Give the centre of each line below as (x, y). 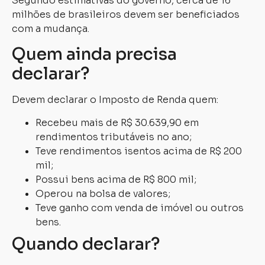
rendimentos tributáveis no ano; (114, 137)
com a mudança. (51, 28)
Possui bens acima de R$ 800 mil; (116, 179)
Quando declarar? (86, 244)
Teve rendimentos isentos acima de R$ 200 (139, 151)
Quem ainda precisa (94, 54)
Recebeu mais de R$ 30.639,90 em (117, 122)
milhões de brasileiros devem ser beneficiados (126, 14)
